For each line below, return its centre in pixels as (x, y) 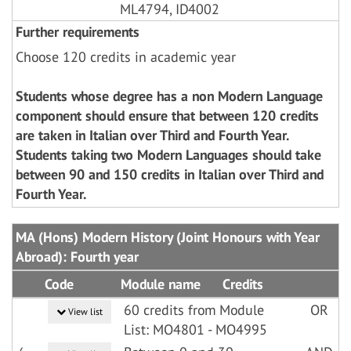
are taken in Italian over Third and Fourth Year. (152, 135)
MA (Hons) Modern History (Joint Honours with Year (168, 237)
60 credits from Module (194, 310)
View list (84, 311)
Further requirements (78, 32)
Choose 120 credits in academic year (126, 57)
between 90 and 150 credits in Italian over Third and (170, 174)
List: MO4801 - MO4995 (195, 329)
